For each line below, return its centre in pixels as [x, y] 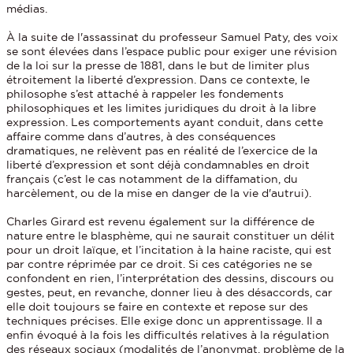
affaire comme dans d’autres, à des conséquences [141, 136]
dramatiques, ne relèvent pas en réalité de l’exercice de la [162, 150]
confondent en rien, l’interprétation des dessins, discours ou [171, 278]
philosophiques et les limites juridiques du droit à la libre [162, 108]
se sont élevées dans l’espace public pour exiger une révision [172, 51]
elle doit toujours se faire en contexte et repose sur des [158, 306]
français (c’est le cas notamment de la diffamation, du [152, 178]
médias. [27, 8]
